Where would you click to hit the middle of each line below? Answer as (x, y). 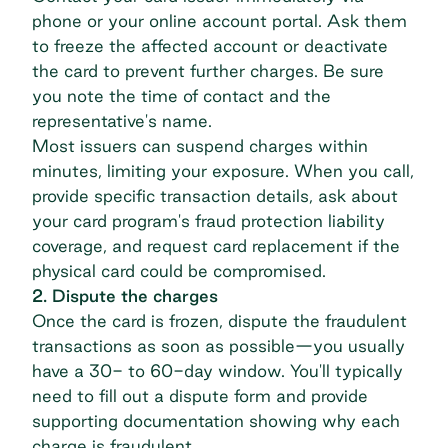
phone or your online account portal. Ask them (219, 20)
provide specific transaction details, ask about (215, 195)
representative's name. (122, 120)
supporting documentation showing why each (216, 420)
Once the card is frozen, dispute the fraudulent (219, 320)
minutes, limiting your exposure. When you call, (223, 170)
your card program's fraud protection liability (208, 220)
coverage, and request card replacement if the (216, 245)
